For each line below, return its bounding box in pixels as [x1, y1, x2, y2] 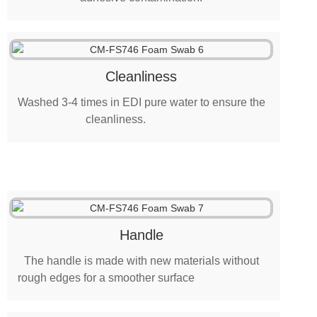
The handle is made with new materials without [23, 255, 259, 267]
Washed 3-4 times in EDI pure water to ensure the [17, 96, 265, 109]
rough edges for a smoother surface [17, 272, 197, 284]
